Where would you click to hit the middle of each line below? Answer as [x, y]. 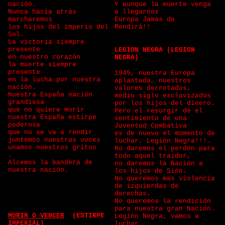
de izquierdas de [147, 186]
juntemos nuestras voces [54, 140]
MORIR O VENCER [36, 216]
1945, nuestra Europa [155, 73]
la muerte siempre [42, 65]
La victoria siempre [46, 42]
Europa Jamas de [145, 19]
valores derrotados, [153, 88]
